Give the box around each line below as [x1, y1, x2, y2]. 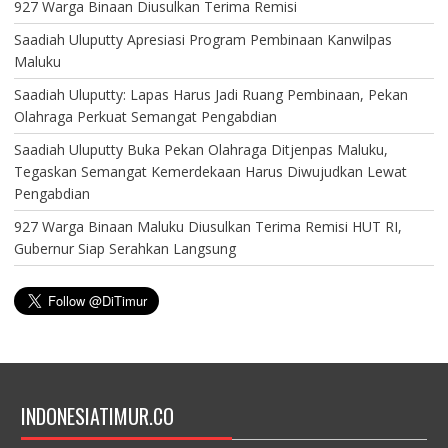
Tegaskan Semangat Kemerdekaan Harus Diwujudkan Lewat [13, 161, 407, 181]
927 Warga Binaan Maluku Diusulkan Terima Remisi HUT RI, [13, 216, 402, 236]
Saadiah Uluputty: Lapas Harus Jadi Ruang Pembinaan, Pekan [13, 84, 408, 104]
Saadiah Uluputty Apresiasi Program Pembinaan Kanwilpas [13, 29, 392, 49]
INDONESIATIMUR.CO [20, 400, 174, 431]
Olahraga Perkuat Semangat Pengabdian [13, 106, 277, 126]
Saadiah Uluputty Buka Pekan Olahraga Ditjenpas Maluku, [13, 139, 388, 159]
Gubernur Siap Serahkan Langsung [13, 238, 236, 258]
